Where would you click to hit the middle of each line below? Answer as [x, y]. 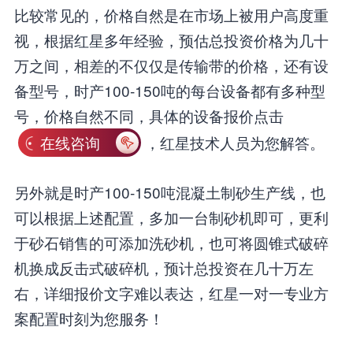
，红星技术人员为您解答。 [235, 142]
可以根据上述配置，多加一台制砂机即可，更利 [171, 217]
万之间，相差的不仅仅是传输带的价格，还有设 [171, 65]
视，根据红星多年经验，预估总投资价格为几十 [171, 40]
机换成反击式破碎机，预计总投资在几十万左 [163, 268]
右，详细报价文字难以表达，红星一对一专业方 [171, 293]
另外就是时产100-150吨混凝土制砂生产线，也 [169, 192]
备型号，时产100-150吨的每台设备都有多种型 [169, 91]
